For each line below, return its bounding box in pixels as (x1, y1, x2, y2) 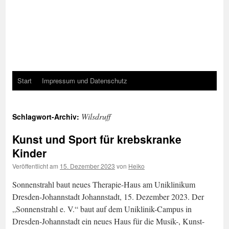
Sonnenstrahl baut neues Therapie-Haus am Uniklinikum (12, 179, 195, 190)
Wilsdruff (81, 111, 111, 122)
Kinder (12, 145, 47, 161)
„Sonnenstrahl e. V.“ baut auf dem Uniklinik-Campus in (12, 203, 192, 214)
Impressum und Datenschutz (42, 76, 127, 85)
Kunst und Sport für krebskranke (12, 131, 181, 147)
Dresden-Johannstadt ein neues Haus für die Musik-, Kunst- (12, 216, 204, 226)
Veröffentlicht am (12, 162, 58, 170)
